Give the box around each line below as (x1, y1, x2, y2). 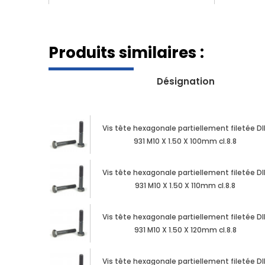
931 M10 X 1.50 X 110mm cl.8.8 (135, 180, 236, 191)
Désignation (156, 75, 215, 88)
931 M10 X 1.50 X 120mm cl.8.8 (134, 225, 237, 235)
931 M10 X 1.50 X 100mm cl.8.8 (134, 136, 237, 147)
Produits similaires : (48, 42, 204, 64)
